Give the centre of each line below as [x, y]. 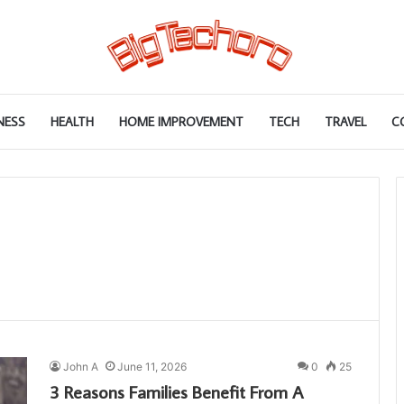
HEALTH [72, 122]
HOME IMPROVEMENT [181, 122]
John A [81, 367]
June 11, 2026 [152, 367]
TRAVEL [345, 122]
